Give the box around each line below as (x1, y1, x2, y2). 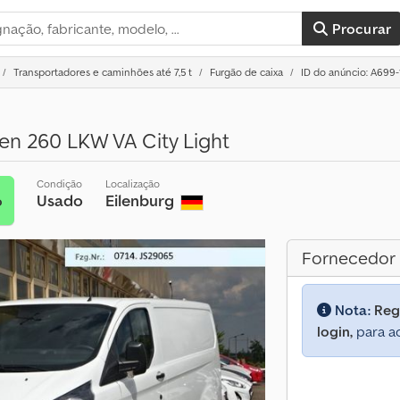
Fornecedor (302, 246, 396, 270)
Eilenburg (105, 190, 179, 211)
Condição (37, 177, 83, 190)
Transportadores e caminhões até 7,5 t (13, 65, 192, 79)
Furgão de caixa (210, 65, 283, 79)
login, (317, 322, 353, 340)
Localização (105, 177, 161, 190)
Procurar (331, 20, 392, 37)
